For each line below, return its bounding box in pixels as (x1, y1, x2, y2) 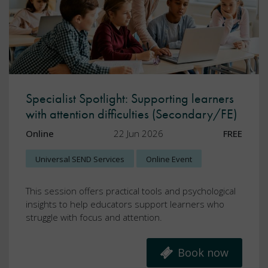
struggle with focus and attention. (26, 211, 162, 224)
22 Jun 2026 (114, 127, 163, 140)
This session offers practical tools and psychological (26, 185, 236, 197)
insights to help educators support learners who (26, 198, 224, 211)
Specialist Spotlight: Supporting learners (26, 90, 234, 108)
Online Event (146, 154, 192, 165)
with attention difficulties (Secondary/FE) (26, 105, 237, 123)
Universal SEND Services (35, 154, 124, 165)
